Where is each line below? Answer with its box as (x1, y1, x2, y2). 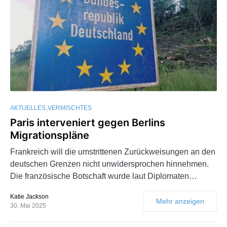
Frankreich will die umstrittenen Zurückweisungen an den (10, 147, 215, 156)
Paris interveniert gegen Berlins (10, 116, 165, 129)
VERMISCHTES (48, 104, 92, 111)
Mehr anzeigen (156, 197, 204, 205)
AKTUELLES (10, 104, 46, 111)
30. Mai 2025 (10, 202, 46, 209)
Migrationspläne (10, 129, 89, 141)
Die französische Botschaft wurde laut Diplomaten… (10, 171, 197, 180)
